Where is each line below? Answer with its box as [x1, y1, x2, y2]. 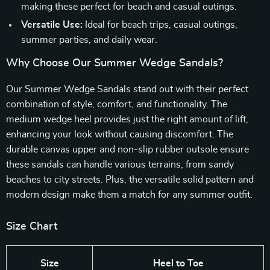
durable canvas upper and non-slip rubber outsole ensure [6, 145, 249, 154]
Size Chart [6, 221, 57, 232]
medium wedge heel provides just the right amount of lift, [6, 115, 248, 124]
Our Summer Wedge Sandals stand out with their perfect [6, 84, 248, 94]
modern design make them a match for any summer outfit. [6, 190, 253, 199]
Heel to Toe [152, 259, 204, 268]
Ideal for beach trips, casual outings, [83, 20, 237, 30]
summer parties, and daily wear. [21, 35, 157, 45]
